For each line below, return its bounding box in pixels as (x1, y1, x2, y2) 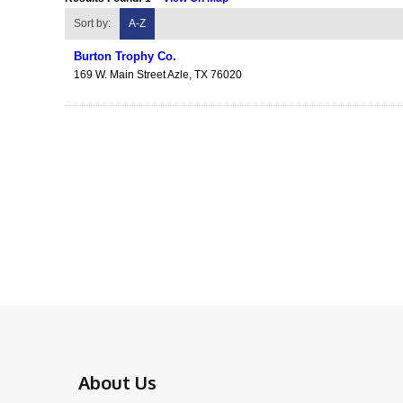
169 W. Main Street (74, 68, 166, 81)
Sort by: (74, 17, 111, 30)
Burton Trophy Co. (74, 49, 176, 63)
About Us (78, 371, 157, 394)
